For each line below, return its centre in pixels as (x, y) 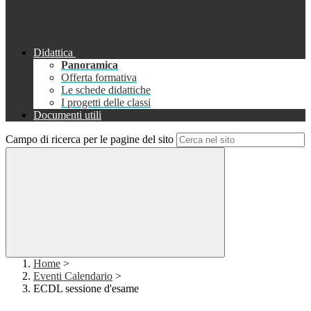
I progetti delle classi (106, 103)
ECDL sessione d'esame (86, 289)
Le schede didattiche (106, 90)
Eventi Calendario (73, 276)
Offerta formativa (99, 78)
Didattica (53, 53)
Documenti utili (67, 115)
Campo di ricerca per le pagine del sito (90, 140)
